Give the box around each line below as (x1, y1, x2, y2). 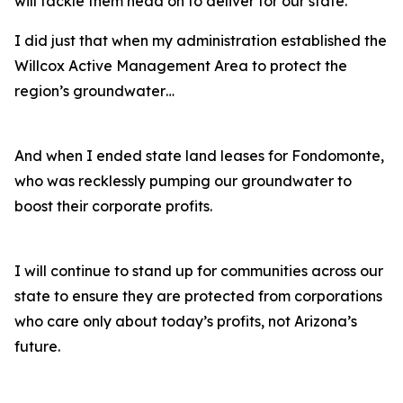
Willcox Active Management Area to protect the (14, 57, 347, 75)
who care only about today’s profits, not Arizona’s (14, 312, 357, 330)
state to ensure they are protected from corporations (14, 287, 382, 305)
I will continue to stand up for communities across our (14, 262, 383, 280)
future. (14, 337, 64, 355)
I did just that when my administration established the (14, 31, 387, 49)
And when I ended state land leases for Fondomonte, (14, 147, 384, 165)
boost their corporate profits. (14, 197, 216, 215)
